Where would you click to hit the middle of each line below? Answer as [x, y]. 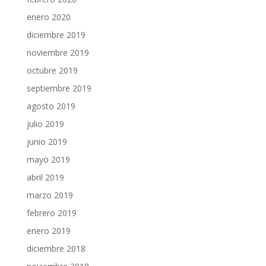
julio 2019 [45, 124]
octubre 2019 [52, 70]
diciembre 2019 [56, 35]
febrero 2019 [51, 213]
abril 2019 [45, 177]
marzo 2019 [50, 195]
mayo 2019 [48, 159]
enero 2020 [48, 17]
